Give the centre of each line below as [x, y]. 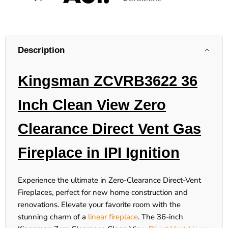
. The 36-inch [161, 217]
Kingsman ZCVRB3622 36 [108, 81]
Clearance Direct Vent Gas [109, 129]
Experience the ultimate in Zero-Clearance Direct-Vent [109, 180]
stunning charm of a [53, 217]
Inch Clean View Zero [92, 105]
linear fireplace [113, 217]
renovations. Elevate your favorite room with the [99, 205]
